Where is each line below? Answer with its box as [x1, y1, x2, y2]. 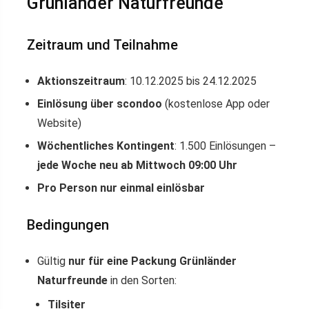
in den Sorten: [108, 274, 177, 288]
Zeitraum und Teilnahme [27, 37, 178, 54]
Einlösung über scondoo [37, 97, 162, 111]
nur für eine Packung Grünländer [68, 255, 237, 268]
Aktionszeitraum [37, 74, 125, 88]
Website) [37, 117, 81, 130]
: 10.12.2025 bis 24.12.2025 [125, 74, 257, 88]
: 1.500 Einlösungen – [175, 139, 276, 153]
